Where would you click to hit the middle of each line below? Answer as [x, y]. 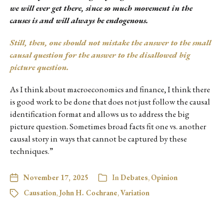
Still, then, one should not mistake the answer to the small [110, 43]
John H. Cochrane [88, 193]
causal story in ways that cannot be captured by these [98, 139]
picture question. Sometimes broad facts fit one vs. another [108, 127]
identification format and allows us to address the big [100, 114]
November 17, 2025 [56, 178]
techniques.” [32, 151]
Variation [135, 193]
